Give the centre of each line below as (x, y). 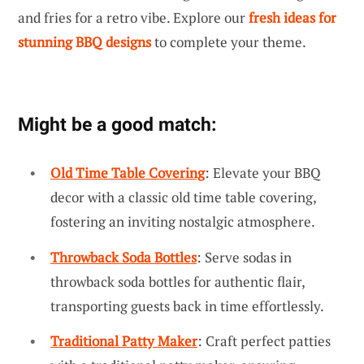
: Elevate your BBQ (263, 172)
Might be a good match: (117, 124)
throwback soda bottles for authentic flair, (178, 281)
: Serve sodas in (244, 257)
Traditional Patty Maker (124, 341)
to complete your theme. (229, 41)
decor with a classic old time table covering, (183, 197)
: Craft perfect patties (264, 341)
